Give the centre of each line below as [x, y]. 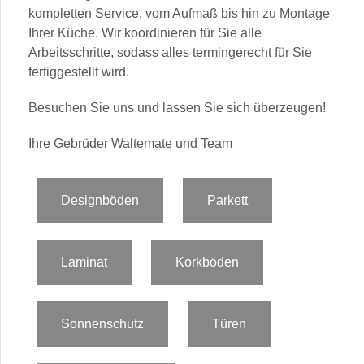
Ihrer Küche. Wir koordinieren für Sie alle [145, 32]
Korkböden [208, 262]
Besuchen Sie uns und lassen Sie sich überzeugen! [178, 107]
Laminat [84, 262]
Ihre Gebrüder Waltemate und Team [131, 143]
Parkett [228, 200]
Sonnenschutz [103, 323]
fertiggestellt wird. [79, 71]
